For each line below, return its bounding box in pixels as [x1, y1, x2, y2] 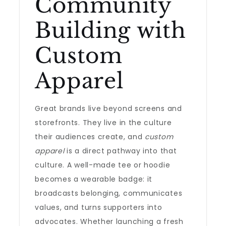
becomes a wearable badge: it [35, 174, 153, 184]
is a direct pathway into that [64, 146, 177, 156]
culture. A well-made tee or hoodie [35, 160, 171, 170]
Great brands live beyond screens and [35, 103, 182, 114]
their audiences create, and [35, 132, 145, 142]
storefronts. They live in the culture [35, 118, 172, 128]
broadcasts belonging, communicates [35, 188, 183, 198]
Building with [35, 17, 186, 43]
